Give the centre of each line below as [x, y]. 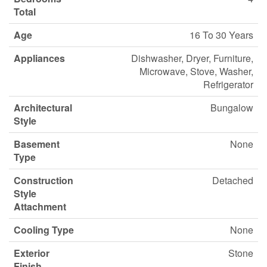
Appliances [39, 58]
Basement [37, 144]
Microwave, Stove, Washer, [196, 72]
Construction [44, 181]
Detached [233, 181]
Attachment [40, 207]
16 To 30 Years [221, 35]
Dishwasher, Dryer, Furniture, [192, 58]
